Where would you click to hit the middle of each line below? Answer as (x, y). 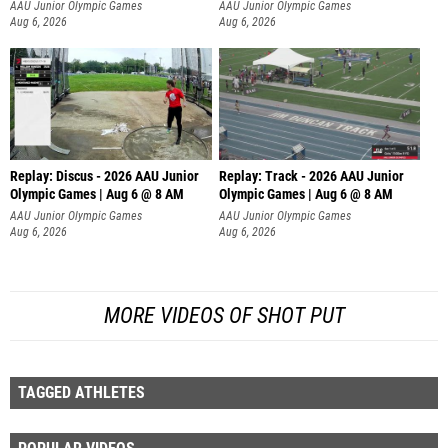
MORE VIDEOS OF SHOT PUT (224, 315)
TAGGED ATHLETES (81, 392)
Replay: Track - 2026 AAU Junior (311, 177)
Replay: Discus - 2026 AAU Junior (104, 177)
